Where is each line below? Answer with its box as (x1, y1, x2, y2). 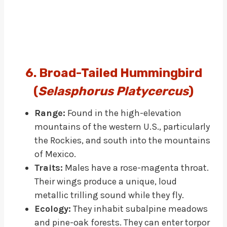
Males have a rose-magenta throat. (63, 162, 209, 173)
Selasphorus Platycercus (38, 84, 188, 98)
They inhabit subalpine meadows (71, 203, 208, 214)
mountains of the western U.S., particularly (34, 121, 210, 132)
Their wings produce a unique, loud (34, 175, 177, 187)
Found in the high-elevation (65, 107, 181, 119)
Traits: (34, 162, 63, 173)
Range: (34, 107, 65, 119)
